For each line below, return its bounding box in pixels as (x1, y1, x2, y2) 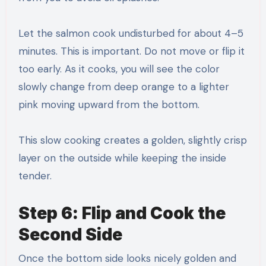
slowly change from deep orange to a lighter (18, 80, 229, 94)
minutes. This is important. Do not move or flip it (18, 45, 245, 58)
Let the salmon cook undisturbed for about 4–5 (18, 27, 243, 40)
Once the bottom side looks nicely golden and (18, 251, 236, 265)
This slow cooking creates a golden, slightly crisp (18, 134, 247, 147)
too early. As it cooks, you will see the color (18, 62, 220, 76)
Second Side (18, 224, 122, 245)
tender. (18, 169, 52, 183)
